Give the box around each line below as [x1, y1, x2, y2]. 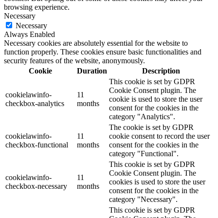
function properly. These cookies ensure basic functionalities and [4, 47, 201, 56]
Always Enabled [4, 30, 55, 38]
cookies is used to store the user [109, 177, 205, 186]
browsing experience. [4, 2, 70, 11]
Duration [77, 66, 107, 75]
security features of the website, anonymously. [4, 56, 145, 65]
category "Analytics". [109, 112, 175, 121]
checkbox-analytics [5, 99, 64, 108]
